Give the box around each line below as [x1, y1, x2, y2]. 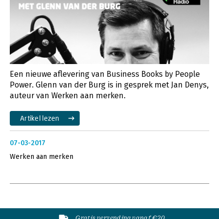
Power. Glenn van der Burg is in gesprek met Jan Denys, [10, 80, 209, 89]
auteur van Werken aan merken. [10, 90, 126, 100]
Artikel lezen [20, 113, 60, 122]
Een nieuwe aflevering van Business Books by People [10, 69, 200, 79]
